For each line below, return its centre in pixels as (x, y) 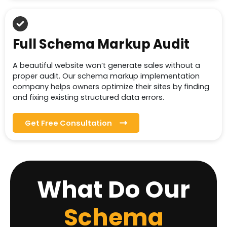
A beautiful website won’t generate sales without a (106, 66)
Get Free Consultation (68, 123)
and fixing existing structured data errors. (88, 98)
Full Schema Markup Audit (101, 44)
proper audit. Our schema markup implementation (106, 76)
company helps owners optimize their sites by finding (111, 87)
